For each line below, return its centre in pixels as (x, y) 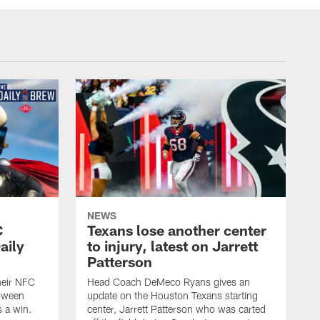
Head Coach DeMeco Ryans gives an (169, 282)
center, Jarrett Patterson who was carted (176, 309)
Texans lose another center (177, 230)
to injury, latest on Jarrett (172, 246)
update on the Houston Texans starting (172, 296)
